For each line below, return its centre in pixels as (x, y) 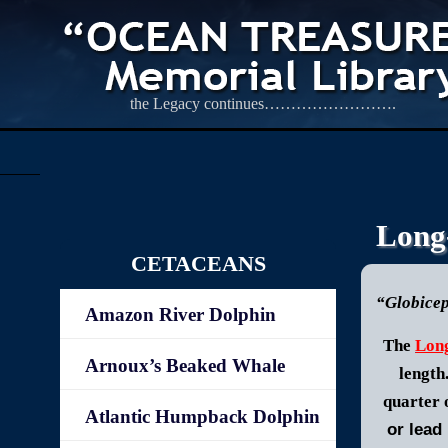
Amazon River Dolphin (181, 314)
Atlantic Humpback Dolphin (203, 416)
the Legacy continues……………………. (263, 103)
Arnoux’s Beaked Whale (185, 365)
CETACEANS (198, 263)
